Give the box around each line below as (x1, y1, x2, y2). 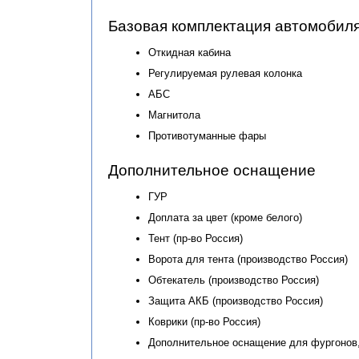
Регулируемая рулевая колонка (148, 67, 302, 79)
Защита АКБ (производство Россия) (148, 295, 323, 307)
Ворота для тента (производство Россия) (148, 253, 348, 265)
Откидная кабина (148, 46, 231, 58)
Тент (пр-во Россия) (148, 232, 243, 244)
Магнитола (148, 109, 200, 121)
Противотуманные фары (148, 130, 266, 142)
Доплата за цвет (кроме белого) (148, 212, 302, 224)
